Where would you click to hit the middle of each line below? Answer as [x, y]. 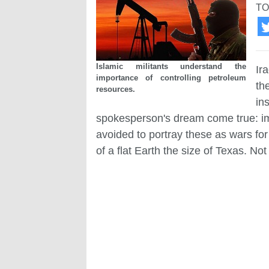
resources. [116, 89]
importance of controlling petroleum [171, 77]
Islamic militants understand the [171, 66]
